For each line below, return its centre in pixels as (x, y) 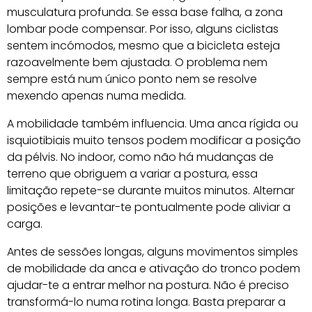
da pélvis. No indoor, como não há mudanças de (140, 157)
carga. (25, 224)
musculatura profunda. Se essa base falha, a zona (145, 12)
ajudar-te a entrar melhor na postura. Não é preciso (148, 285)
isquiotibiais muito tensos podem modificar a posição (154, 140)
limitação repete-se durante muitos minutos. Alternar (151, 190)
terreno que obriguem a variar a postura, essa (132, 173)
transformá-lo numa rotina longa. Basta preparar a (146, 302)
